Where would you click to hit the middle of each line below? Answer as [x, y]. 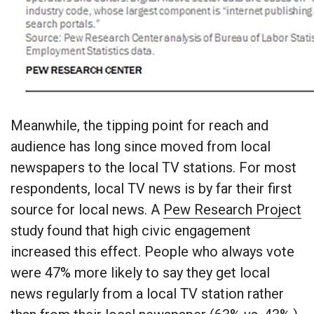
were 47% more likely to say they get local [140, 273]
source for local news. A [87, 210]
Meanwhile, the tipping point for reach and [139, 126]
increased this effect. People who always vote [152, 252]
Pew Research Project [232, 210]
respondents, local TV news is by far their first [151, 189]
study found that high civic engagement [131, 231]
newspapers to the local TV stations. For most [153, 168]
